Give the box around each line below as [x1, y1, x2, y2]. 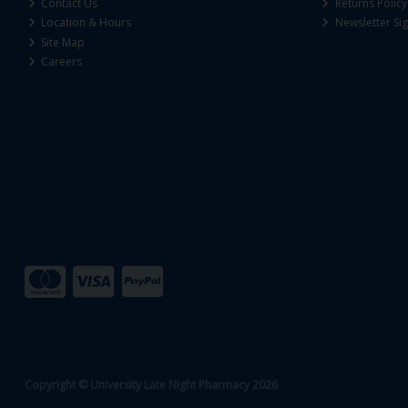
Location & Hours [38, 15, 132, 31]
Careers [38, 54, 83, 70]
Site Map [38, 34, 86, 50]
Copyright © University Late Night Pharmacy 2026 [24, 377, 278, 393]
